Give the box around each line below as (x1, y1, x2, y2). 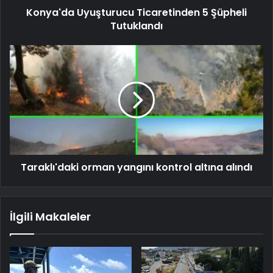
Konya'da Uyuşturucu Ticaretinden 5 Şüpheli (26, 5, 247, 19)
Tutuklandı (110, 18, 163, 33)
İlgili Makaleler (10, 208, 91, 224)
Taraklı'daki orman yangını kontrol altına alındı (21, 160, 252, 174)
